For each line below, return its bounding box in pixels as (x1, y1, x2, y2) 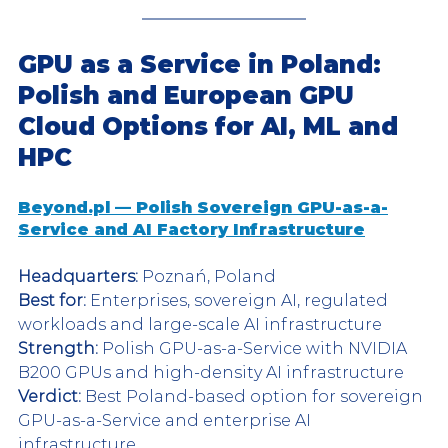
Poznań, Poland (138, 266, 276, 286)
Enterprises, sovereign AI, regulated (86, 290, 392, 310)
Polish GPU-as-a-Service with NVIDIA (98, 338, 411, 358)
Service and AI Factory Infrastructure (18, 219, 365, 239)
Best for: (18, 290, 86, 310)
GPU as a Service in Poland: (18, 49, 388, 79)
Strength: (18, 338, 98, 358)
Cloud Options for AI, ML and (18, 111, 405, 141)
